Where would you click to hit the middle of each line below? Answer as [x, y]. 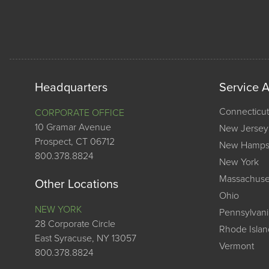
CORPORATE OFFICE [80, 113]
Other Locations [77, 185]
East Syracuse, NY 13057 [86, 239]
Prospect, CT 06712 [75, 142]
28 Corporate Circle [75, 224]
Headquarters [71, 88]
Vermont [237, 246]
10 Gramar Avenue [73, 128]
